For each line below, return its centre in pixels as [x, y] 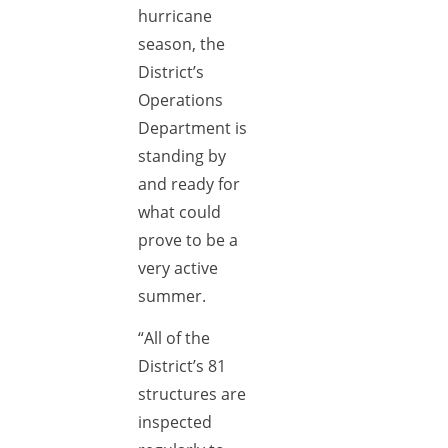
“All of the [174, 338]
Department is [192, 128]
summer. [172, 296]
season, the [181, 44]
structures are [192, 394]
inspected [175, 422]
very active [178, 268]
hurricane [175, 16]
